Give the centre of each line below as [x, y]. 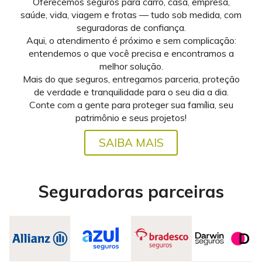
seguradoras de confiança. [131, 27]
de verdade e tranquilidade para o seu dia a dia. [131, 92]
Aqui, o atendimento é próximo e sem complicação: [131, 40]
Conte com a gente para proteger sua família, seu [131, 104]
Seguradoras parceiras [131, 191]
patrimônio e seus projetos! [131, 117]
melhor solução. [131, 66]
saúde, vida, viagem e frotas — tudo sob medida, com [131, 14]
